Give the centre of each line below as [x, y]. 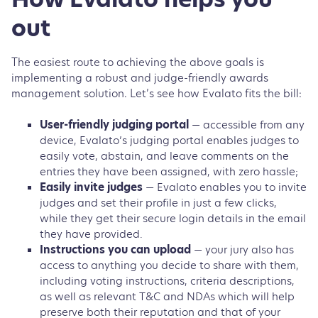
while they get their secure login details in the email [173, 218]
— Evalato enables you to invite [225, 187]
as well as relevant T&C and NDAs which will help [167, 296]
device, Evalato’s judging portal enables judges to [169, 140]
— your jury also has [242, 249]
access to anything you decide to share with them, [169, 265]
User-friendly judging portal [114, 124]
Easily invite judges [91, 187]
